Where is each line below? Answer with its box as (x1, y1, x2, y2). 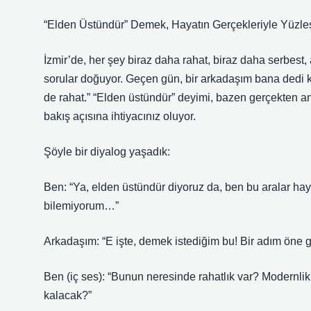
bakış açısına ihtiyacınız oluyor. (44, 110, 196, 122)
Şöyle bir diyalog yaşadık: (44, 146, 170, 158)
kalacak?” (44, 289, 92, 301)
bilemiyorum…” (44, 200, 119, 212)
